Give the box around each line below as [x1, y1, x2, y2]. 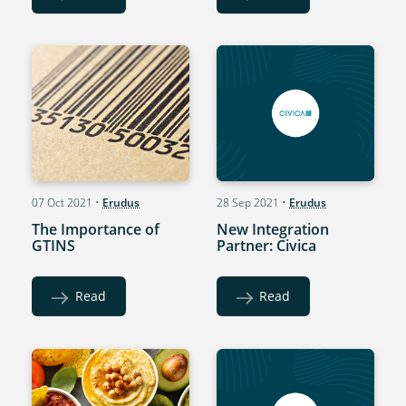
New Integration [217, 219, 329, 240]
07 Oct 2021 [32, 195, 93, 211]
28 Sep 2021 [217, 195, 279, 211]
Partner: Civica [217, 236, 316, 256]
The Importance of [32, 219, 160, 240]
